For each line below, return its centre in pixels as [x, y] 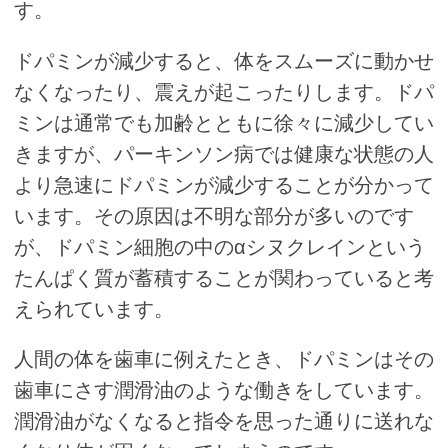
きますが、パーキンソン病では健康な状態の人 [224, 153]
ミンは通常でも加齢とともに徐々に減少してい [224, 122]
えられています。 [94, 308]
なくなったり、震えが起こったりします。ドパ [224, 91]
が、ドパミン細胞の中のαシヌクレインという [220, 246]
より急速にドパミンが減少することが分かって [224, 184]
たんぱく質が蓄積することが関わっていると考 [224, 277]
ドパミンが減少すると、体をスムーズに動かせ [224, 60]
